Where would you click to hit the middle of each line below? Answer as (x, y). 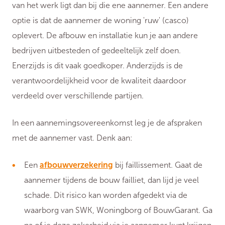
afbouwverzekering (76, 165)
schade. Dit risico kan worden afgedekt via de (106, 195)
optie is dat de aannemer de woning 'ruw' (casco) (100, 21)
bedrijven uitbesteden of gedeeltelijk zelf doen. (96, 51)
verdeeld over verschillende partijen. (80, 96)
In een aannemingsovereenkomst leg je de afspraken (107, 123)
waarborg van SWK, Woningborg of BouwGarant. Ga (118, 210)
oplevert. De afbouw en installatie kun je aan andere (105, 36)
